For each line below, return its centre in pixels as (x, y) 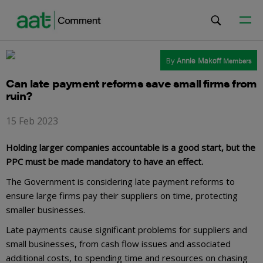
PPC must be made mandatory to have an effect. (104, 161)
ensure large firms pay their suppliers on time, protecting (122, 195)
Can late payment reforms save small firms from (131, 83)
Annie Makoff (199, 61)
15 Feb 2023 (32, 121)
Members (237, 61)
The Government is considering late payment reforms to (120, 181)
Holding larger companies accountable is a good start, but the (131, 147)
